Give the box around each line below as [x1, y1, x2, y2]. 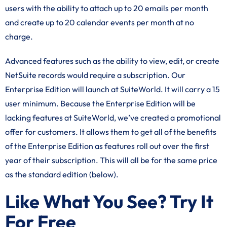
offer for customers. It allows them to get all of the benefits [5, 127, 216, 137]
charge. [5, 31, 33, 42]
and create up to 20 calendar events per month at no [5, 17, 194, 27]
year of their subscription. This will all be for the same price [5, 155, 217, 165]
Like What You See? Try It [5, 190, 213, 213]
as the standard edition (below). [5, 169, 119, 179]
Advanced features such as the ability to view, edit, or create [5, 56, 219, 66]
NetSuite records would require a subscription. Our [5, 70, 185, 80]
